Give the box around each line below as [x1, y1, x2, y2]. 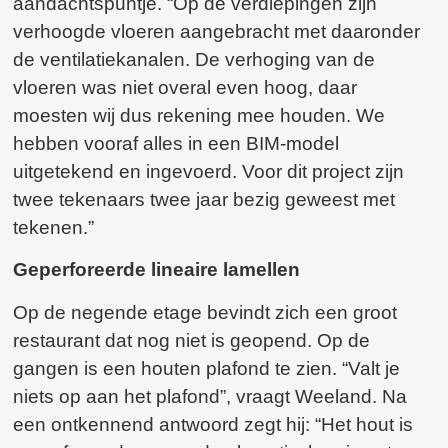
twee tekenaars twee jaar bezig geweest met [13, 189, 396, 211]
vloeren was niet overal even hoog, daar [13, 77, 358, 99]
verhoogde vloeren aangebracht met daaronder [13, 21, 421, 43]
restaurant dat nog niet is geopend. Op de [13, 329, 371, 351]
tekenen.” [13, 217, 95, 239]
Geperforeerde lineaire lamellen [13, 259, 301, 281]
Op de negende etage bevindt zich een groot [13, 301, 398, 323]
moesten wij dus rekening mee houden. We [13, 105, 386, 127]
